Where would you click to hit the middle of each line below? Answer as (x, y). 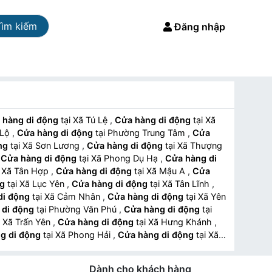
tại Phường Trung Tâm (148, 133)
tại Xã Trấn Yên (28, 222)
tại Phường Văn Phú (84, 209)
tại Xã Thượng (170, 145)
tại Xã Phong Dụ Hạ (126, 158)
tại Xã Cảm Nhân (73, 196)
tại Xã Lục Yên (43, 184)
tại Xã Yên (191, 196)
